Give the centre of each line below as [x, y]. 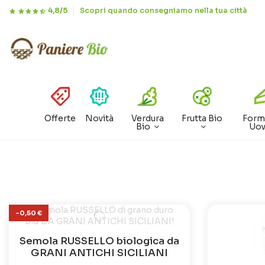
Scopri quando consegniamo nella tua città [164, 10]
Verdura [147, 119]
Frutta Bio [202, 119]
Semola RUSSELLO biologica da [99, 241]
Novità [100, 119]
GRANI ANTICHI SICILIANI [99, 253]
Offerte [60, 119]
